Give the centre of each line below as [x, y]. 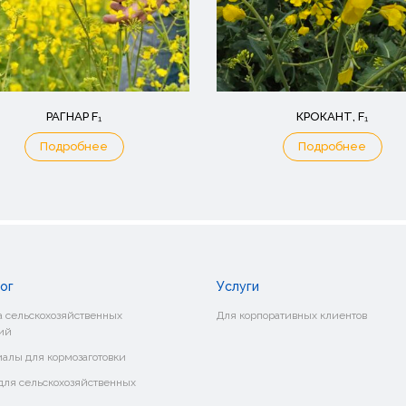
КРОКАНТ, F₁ [332, 116]
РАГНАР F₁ [74, 116]
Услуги [237, 286]
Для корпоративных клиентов [291, 315]
